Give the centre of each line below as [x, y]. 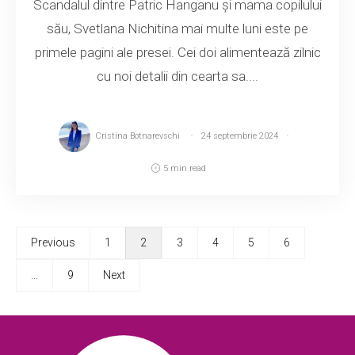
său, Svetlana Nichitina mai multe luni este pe [177, 28]
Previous [53, 242]
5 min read [184, 168]
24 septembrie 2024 [239, 136]
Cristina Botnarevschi [137, 136]
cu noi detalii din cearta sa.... [177, 76]
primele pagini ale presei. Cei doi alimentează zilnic [177, 52]
